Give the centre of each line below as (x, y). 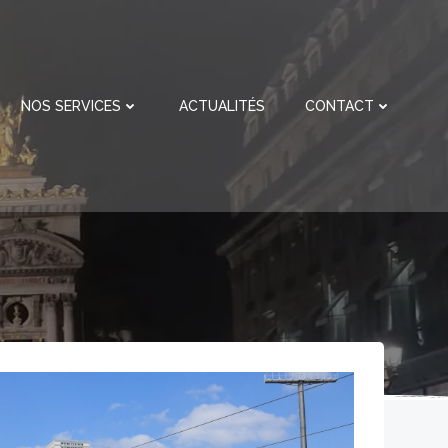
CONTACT (339, 105)
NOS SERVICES (71, 105)
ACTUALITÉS (222, 105)
